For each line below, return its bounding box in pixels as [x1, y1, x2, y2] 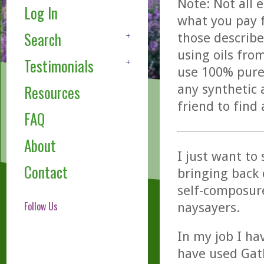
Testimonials [24, 55, 94, 77]
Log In [24, 2, 58, 24]
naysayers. [177, 200, 240, 215]
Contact [24, 161, 68, 183]
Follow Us [24, 199, 58, 214]
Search [24, 28, 61, 51]
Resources [24, 81, 80, 104]
